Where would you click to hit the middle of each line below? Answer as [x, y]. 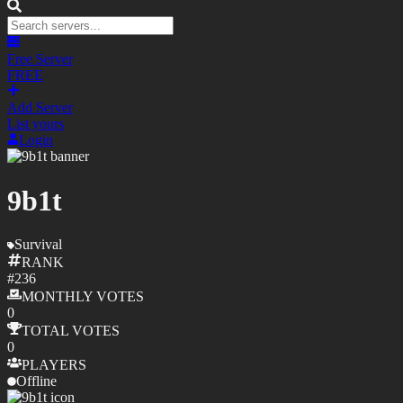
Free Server [40, 59]
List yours [36, 124]
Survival [38, 245]
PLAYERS [54, 365]
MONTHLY [57, 297]
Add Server [40, 108]
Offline [36, 381]
